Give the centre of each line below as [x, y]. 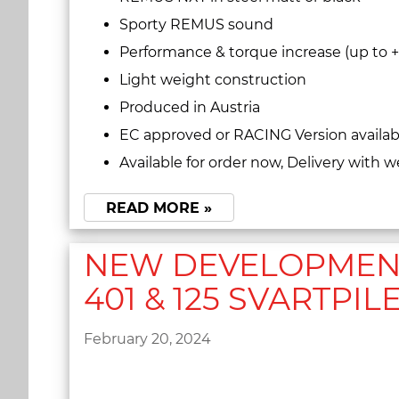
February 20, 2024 [147, 338]
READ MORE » [159, 208]
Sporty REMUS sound [198, 25]
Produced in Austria [190, 108]
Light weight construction [213, 80]
